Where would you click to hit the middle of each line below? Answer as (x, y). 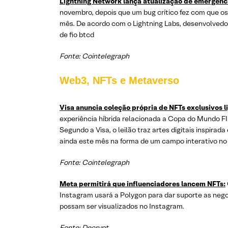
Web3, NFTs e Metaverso (119, 80)
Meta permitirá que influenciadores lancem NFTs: (142, 184)
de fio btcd (77, 35)
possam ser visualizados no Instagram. (122, 206)
